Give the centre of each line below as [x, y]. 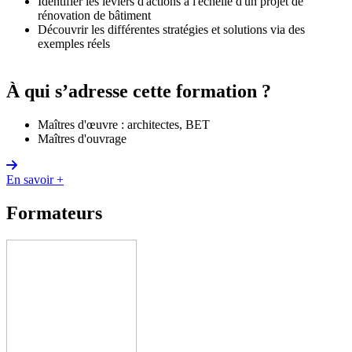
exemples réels [75, 44]
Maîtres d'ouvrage [82, 138]
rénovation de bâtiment [94, 15]
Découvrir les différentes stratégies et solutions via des [171, 29]
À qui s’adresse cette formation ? [139, 91]
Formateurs [54, 213]
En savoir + [35, 179]
